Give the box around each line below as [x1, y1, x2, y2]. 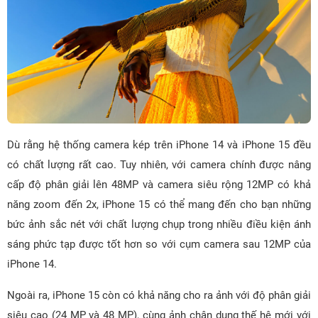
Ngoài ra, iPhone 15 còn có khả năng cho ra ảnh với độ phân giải [7, 289, 311, 302]
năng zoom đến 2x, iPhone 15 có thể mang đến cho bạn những [7, 198, 311, 212]
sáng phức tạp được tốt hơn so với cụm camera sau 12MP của [7, 238, 311, 251]
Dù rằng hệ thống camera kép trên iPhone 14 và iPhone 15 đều [7, 138, 311, 152]
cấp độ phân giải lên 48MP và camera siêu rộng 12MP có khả [7, 178, 311, 192]
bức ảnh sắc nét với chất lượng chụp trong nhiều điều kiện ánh [7, 218, 311, 231]
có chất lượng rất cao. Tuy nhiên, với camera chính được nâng [7, 158, 311, 172]
